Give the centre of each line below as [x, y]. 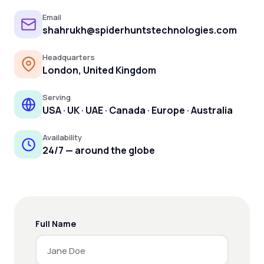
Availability [62, 137]
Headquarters [69, 57]
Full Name [56, 224]
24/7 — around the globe [99, 150]
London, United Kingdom [99, 70]
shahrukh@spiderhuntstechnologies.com [140, 30]
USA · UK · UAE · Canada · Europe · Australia [138, 110]
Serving [57, 97]
